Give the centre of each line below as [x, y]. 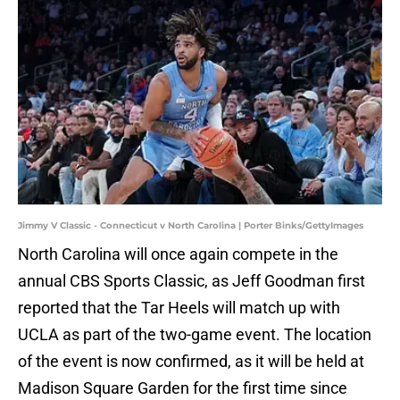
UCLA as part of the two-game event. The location [195, 335]
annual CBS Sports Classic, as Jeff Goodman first [192, 281]
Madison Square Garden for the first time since [183, 388]
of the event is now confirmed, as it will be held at [191, 362]
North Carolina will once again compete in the [178, 254]
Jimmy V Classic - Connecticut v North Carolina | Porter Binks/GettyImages [191, 226]
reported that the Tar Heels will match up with [179, 308]
